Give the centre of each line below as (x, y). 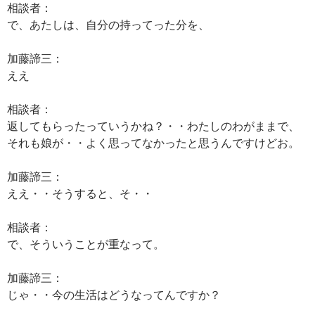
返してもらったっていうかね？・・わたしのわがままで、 (153, 126)
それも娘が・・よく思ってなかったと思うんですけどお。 (153, 142)
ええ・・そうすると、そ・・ (80, 193)
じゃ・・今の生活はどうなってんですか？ (114, 294)
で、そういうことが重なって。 (86, 244)
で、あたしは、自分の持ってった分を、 (108, 24)
